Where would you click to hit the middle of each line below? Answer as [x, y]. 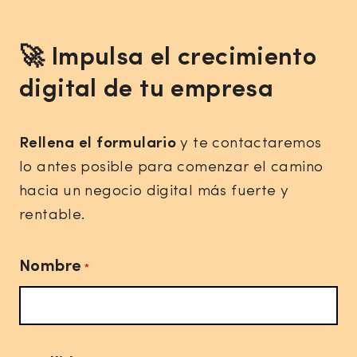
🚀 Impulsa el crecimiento [168, 59]
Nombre [51, 267]
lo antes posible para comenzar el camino [171, 168]
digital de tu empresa [147, 91]
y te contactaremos [249, 144]
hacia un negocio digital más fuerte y [154, 192]
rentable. [53, 216]
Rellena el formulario [98, 144]
